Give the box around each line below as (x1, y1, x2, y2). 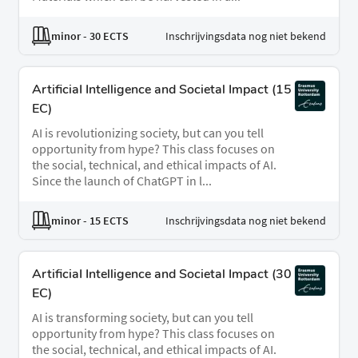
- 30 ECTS (81, 28, 129, 43)
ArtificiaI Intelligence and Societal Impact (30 (32, 265, 292, 284)
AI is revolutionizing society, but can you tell (32, 125, 264, 141)
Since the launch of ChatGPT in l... (32, 173, 212, 189)
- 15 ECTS (81, 213, 129, 228)
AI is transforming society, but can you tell (32, 309, 253, 326)
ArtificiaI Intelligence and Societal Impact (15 (32, 81, 292, 99)
